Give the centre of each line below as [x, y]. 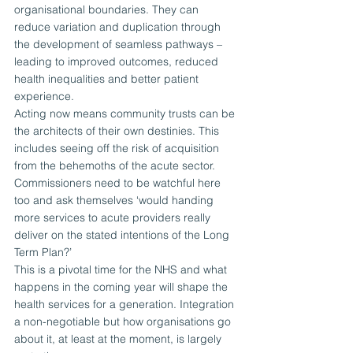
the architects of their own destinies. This [118, 131]
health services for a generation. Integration [126, 305]
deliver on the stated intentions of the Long [123, 235]
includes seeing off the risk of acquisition [118, 149]
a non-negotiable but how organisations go [124, 322]
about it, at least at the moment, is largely [119, 339]
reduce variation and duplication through [119, 27]
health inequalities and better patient [108, 79]
